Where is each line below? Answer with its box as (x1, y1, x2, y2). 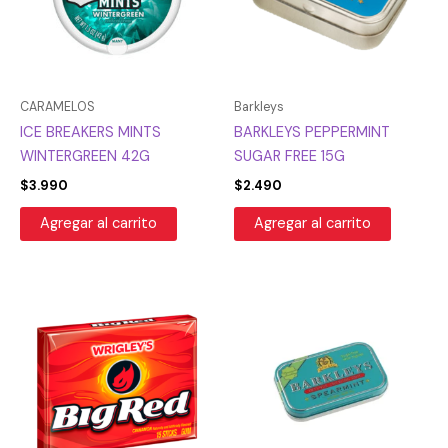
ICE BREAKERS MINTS (20, 123, 161, 143)
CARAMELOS (20, 99, 95, 116)
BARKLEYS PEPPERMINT (234, 123, 390, 143)
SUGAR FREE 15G (234, 147, 345, 167)
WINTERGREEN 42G (20, 147, 150, 167)
